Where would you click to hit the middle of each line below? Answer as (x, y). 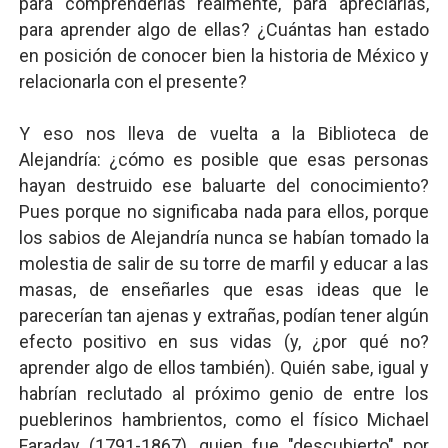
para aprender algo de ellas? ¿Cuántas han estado (224, 29)
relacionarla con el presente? (132, 81)
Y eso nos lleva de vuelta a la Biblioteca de (224, 133)
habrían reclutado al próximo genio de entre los (224, 393)
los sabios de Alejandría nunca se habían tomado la (224, 237)
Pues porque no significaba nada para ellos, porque (224, 211)
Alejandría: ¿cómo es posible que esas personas (224, 159)
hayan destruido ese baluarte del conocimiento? (224, 185)
